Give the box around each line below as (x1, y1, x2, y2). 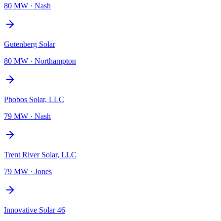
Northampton (35, 56, 76, 65)
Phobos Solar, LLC (4, 95, 64, 104)
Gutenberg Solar (4, 39, 55, 48)
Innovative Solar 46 (4, 205, 65, 214)
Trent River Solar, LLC (4, 150, 76, 159)
